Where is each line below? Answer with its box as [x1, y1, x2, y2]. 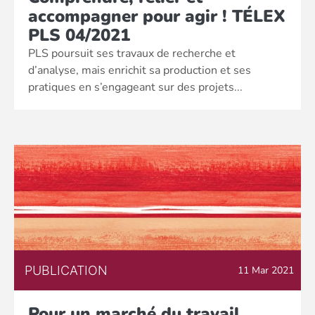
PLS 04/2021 [28, 24, 130, 46]
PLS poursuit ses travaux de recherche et [28, 46, 236, 61]
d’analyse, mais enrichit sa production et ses [28, 63, 251, 78]
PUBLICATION [25, 263, 108, 278]
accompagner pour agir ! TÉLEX [28, 5, 285, 27]
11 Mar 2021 [238, 264, 294, 277]
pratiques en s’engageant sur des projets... [28, 79, 243, 95]
